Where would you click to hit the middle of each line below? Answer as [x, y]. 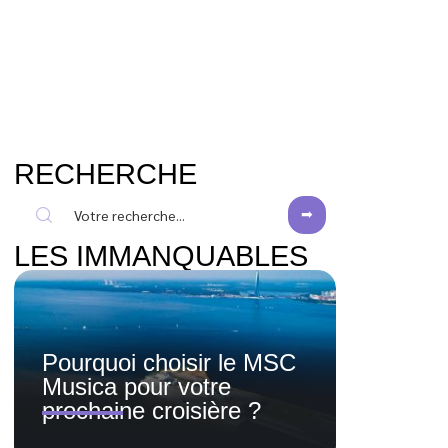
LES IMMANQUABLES [161, 256]
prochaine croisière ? [151, 411]
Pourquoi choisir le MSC [169, 363]
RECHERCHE [105, 174]
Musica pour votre [136, 387]
